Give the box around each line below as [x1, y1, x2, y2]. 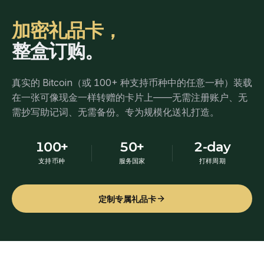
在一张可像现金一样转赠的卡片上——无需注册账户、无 [12, 91, 247, 104]
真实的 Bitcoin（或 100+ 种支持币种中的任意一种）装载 [12, 77, 252, 89]
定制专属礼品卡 [98, 193, 156, 204]
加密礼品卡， [12, 19, 122, 42]
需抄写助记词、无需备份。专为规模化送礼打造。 [12, 106, 219, 118]
